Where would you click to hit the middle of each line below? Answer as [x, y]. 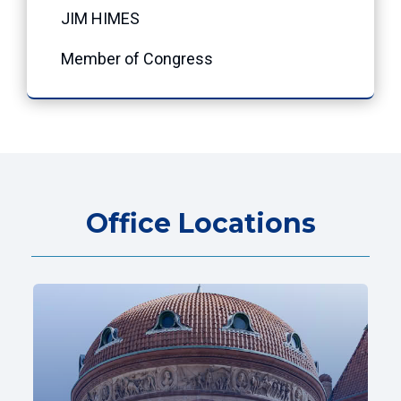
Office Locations [200, 223]
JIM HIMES [97, 18]
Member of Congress [133, 58]
